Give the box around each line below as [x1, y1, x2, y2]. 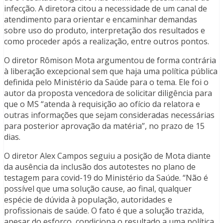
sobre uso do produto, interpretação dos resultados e [4, 25, 205, 36]
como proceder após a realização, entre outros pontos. [4, 36, 209, 47]
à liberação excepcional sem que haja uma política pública [4, 66, 218, 77]
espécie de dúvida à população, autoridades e [4, 194, 172, 206]
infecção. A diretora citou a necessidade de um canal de [4, 3, 207, 14]
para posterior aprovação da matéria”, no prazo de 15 [4, 120, 205, 132]
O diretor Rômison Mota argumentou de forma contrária [4, 55, 216, 66]
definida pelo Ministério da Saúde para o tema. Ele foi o [4, 77, 209, 88]
